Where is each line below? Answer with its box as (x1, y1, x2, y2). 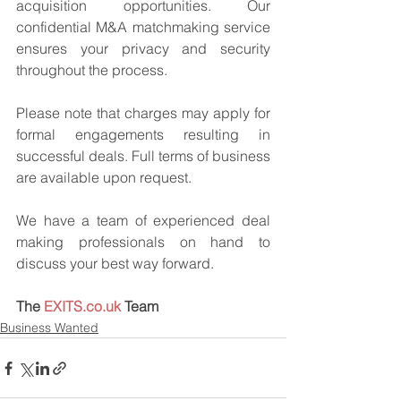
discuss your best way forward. (16, 254, 214, 272)
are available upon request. (16, 168, 192, 186)
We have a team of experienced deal (16, 211, 270, 229)
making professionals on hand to (16, 233, 270, 251)
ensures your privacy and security (16, 39, 270, 57)
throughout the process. (16, 61, 167, 79)
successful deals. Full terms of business (16, 147, 270, 165)
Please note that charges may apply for (16, 104, 270, 122)
